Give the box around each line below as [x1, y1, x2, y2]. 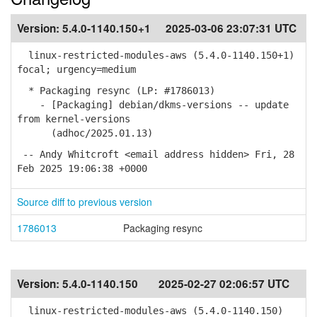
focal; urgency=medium [17, 64, 136, 75]
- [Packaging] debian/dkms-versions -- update [17, 99, 289, 110]
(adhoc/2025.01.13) [17, 127, 153, 139]
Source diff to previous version [17, 195, 152, 209]
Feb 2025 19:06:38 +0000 [17, 163, 147, 174]
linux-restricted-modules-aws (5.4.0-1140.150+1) [17, 50, 294, 61]
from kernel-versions [17, 113, 130, 125]
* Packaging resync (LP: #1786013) [17, 85, 215, 96]
